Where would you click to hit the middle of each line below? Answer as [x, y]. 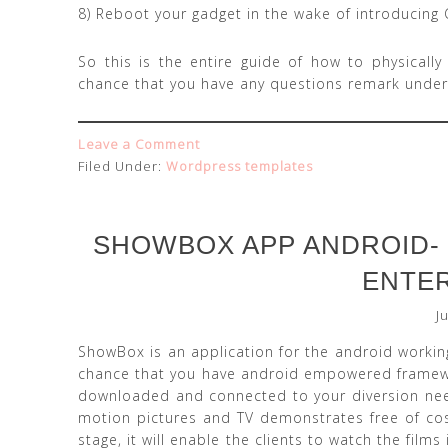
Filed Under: [122, 166]
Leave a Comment [139, 144]
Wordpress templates [239, 166]
